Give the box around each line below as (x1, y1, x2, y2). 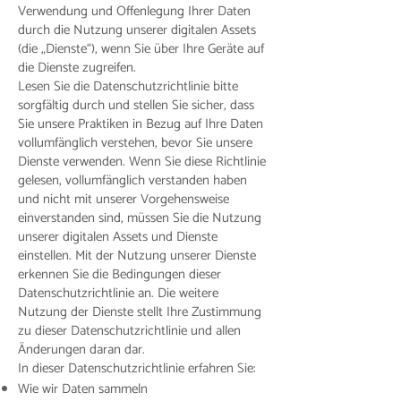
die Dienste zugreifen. (18, 56, 136, 79)
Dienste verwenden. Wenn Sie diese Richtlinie (18, 150, 266, 173)
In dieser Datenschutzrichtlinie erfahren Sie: (18, 357, 256, 380)
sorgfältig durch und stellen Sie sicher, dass (18, 94, 254, 116)
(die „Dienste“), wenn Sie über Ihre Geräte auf (18, 38, 264, 60)
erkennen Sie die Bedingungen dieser (18, 263, 221, 286)
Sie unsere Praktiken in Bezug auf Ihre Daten (18, 113, 263, 135)
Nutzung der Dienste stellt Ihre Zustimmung (18, 301, 261, 323)
